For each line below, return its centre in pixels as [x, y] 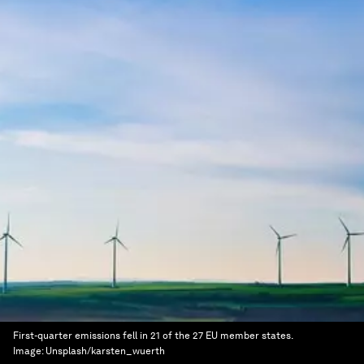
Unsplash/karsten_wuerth [105, 351]
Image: [29, 351]
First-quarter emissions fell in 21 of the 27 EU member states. [153, 336]
